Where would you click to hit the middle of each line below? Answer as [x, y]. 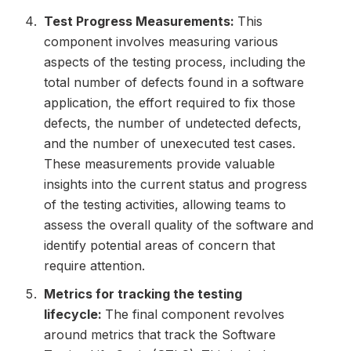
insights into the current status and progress [175, 185]
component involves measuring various [161, 42]
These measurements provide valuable [159, 164]
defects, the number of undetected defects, [172, 123]
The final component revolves [194, 315]
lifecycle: [74, 315]
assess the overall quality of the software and [178, 225]
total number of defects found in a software [174, 83]
